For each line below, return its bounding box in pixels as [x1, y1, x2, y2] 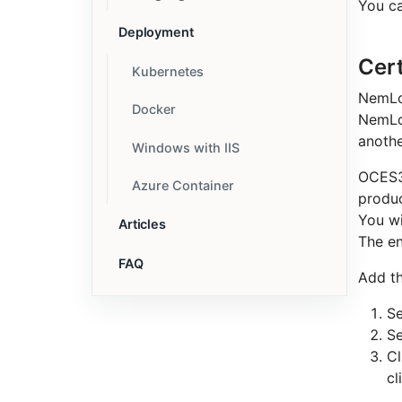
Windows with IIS [131, 139, 240, 155]
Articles [118, 216, 166, 232]
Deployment [118, 24, 194, 40]
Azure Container [131, 178, 234, 194]
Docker [131, 101, 176, 118]
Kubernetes [131, 64, 204, 80]
